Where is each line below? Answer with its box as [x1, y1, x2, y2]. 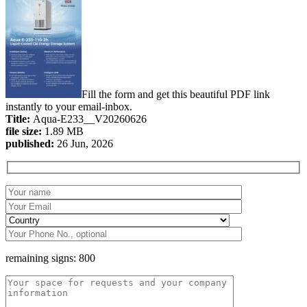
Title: [5, 112, 33, 125]
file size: [5, 125, 45, 137]
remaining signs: [5, 252, 79, 265]
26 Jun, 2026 [57, 137, 113, 149]
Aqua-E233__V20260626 [33, 112, 147, 125]
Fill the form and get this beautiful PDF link [82, 88, 270, 100]
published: [5, 137, 57, 149]
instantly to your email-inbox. [5, 100, 132, 112]
